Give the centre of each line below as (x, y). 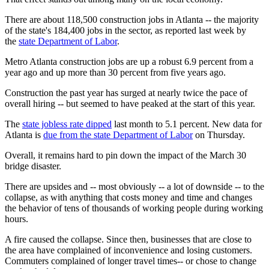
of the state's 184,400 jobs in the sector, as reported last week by (125, 31)
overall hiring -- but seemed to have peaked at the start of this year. (130, 104)
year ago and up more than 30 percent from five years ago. (115, 73)
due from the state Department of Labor (118, 135)
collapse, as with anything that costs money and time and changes (128, 198)
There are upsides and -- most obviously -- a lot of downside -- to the (134, 187)
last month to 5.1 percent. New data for (187, 124)
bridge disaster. (33, 166)
